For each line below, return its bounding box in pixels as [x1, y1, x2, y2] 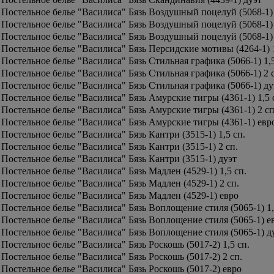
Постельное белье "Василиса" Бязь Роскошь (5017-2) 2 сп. [1, 251, 242, 262]
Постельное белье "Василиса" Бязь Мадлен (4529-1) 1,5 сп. [1, 166, 246, 176]
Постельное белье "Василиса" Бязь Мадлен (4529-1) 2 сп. [1, 178, 239, 188]
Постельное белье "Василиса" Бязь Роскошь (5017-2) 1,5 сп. [1, 239, 250, 250]
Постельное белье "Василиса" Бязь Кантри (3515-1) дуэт [1, 154, 237, 164]
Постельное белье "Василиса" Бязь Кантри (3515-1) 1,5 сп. [1, 129, 245, 139]
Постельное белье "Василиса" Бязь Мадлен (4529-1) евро [1, 190, 239, 201]
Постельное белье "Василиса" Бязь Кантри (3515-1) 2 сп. [1, 141, 238, 152]
